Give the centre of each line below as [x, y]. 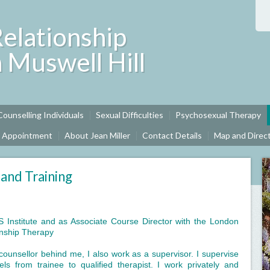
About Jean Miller [97, 135]
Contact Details [172, 135]
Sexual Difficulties [130, 115]
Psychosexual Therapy [218, 115]
